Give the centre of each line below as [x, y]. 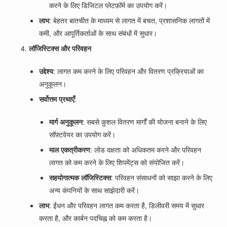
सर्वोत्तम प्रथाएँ [57, 99]
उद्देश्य [46, 71]
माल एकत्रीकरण [70, 149]
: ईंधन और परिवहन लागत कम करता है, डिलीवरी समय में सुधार [127, 205]
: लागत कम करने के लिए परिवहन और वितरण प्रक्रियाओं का [129, 71]
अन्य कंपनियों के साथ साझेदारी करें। [94, 190]
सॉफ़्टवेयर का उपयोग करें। [83, 134]
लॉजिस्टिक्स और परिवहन [60, 48]
